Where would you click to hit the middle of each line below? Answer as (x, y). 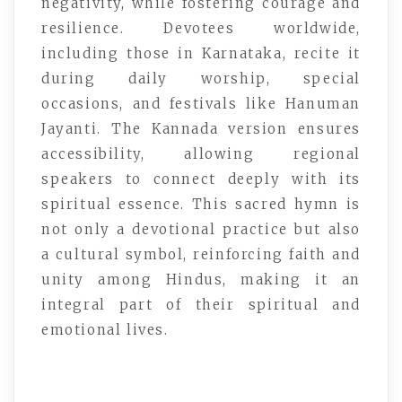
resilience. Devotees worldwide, (201, 28)
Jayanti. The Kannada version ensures (201, 128)
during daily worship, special (201, 78)
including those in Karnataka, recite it (201, 53)
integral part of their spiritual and (201, 304)
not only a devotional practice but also (201, 229)
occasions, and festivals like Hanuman (201, 103)
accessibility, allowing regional (201, 153)
